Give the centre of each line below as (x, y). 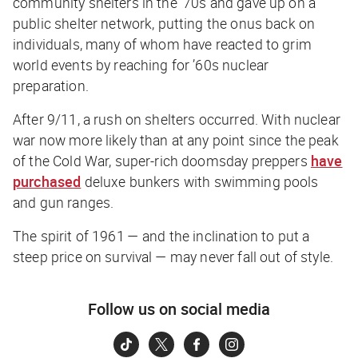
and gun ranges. (64, 203)
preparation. (51, 86)
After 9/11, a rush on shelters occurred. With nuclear (177, 119)
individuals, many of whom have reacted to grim (162, 44)
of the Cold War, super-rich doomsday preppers (162, 161)
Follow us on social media (179, 309)
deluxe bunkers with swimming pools (200, 182)
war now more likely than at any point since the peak (176, 140)
